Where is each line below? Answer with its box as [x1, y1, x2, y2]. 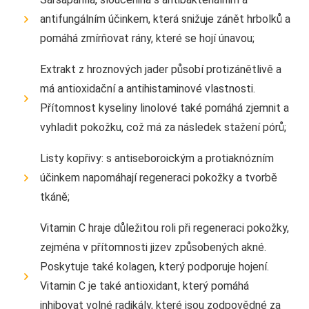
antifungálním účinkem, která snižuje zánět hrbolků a [40, 12, 290, 26]
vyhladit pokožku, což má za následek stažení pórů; [40, 120, 286, 134]
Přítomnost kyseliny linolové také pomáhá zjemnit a [40, 101, 289, 114]
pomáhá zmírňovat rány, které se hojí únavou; [40, 31, 255, 45]
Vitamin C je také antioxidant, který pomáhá [40, 279, 249, 292]
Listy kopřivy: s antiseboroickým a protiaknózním [40, 151, 274, 165]
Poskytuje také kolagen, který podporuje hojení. [40, 259, 269, 273]
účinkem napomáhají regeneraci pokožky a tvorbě [40, 170, 277, 184]
